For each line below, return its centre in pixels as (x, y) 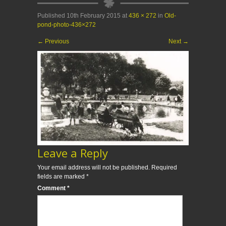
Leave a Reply (73, 153)
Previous (56, 42)
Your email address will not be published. (94, 168)
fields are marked (62, 177)
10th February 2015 (94, 16)
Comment (52, 188)
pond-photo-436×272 (67, 25)
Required (164, 168)
